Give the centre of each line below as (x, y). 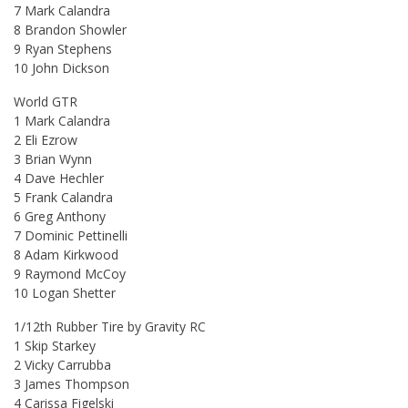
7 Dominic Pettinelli (71, 235)
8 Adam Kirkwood (66, 254)
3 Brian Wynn (53, 158)
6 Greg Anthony (60, 216)
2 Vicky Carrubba (62, 364)
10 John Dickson (61, 67)
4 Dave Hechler (59, 178)
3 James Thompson (71, 383)
